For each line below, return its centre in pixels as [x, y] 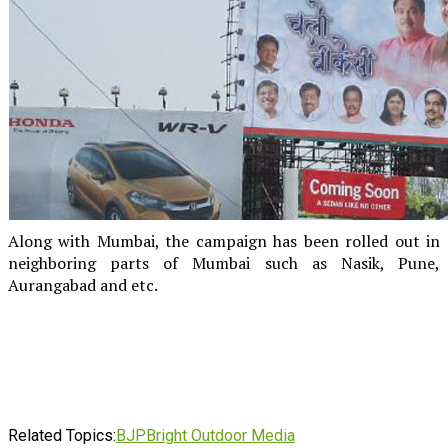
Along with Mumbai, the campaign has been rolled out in [224, 240]
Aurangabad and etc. [84, 284]
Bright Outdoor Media [220, 435]
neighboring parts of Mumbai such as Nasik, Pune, [224, 262]
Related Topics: [62, 435]
